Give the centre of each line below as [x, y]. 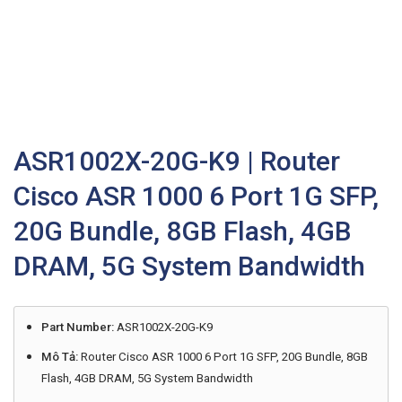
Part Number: [77, 327]
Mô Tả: [59, 357]
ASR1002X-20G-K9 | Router [177, 161]
